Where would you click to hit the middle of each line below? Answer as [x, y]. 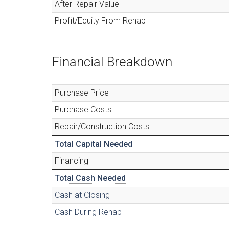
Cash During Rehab [88, 212]
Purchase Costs [83, 109]
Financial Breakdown [112, 62]
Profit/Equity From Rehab [100, 20]
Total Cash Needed [90, 178]
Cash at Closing [82, 195]
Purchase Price [82, 93]
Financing [72, 161]
